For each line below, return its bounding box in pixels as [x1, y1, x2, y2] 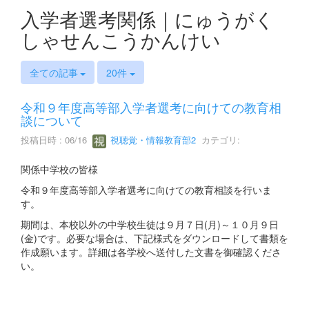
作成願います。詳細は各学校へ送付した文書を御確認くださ [21, 244, 281, 259]
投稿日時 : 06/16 [21, 133, 92, 147]
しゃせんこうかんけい [21, 26, 221, 54]
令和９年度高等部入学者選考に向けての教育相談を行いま [21, 182, 272, 197]
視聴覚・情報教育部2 [108, 133, 196, 147]
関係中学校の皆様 [21, 161, 98, 176]
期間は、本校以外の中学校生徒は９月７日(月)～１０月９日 [21, 217, 279, 231]
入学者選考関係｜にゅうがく [21, 5, 275, 33]
